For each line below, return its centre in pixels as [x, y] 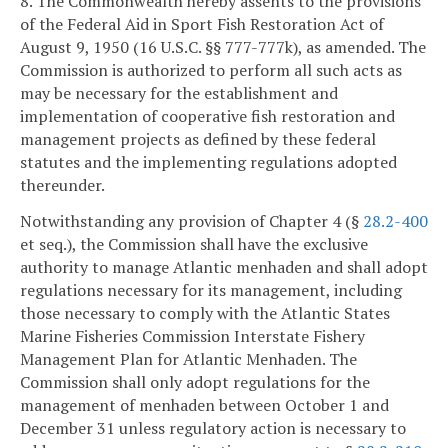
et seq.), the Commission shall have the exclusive [194, 244]
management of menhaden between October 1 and [204, 405]
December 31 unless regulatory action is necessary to [213, 428]
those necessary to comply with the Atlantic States [205, 313]
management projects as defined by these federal [198, 139]
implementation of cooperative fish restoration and [207, 116]
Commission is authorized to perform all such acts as [211, 70]
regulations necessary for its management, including [211, 290]
